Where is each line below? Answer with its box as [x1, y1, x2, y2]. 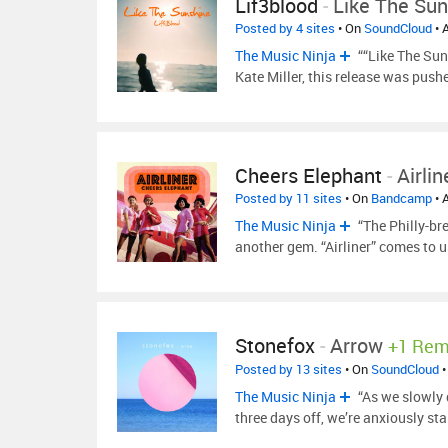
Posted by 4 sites [235, 19, 335, 37]
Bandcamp [371, 189, 432, 207]
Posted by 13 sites [235, 360, 342, 378]
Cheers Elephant [235, 162, 382, 189]
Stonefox [235, 332, 315, 359]
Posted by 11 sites [235, 189, 342, 207]
